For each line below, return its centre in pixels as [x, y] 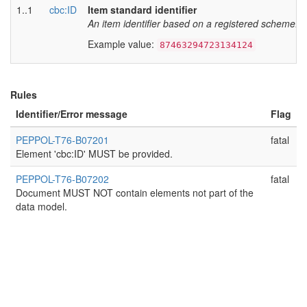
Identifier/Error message [72, 114]
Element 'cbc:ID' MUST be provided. [94, 153]
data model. [41, 206]
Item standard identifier [142, 10]
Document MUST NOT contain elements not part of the [135, 193]
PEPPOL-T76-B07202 [62, 179]
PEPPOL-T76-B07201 [62, 140]
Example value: [122, 44]
